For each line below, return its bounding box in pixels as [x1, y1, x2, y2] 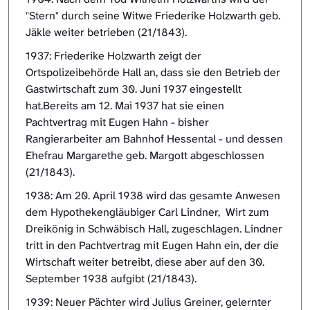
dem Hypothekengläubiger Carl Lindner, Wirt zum [26, 205, 269, 220]
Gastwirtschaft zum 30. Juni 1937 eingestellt [26, 82, 241, 97]
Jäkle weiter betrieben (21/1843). [26, 25, 187, 40]
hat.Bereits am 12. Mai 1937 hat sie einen [26, 98, 224, 113]
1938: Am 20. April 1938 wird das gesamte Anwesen [26, 188, 280, 203]
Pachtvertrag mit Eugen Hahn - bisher [26, 115, 209, 130]
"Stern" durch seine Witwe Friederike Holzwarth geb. [26, 8, 280, 24]
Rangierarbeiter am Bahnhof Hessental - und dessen [26, 131, 283, 147]
